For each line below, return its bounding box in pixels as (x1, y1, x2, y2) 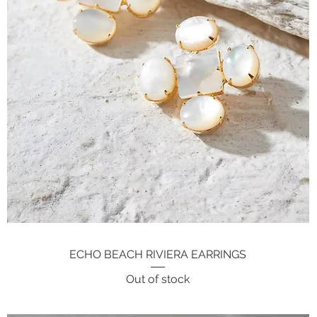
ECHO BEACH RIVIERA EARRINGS (69, 247, 247, 261)
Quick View (132, 247, 184, 259)
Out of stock (126, 272, 190, 286)
